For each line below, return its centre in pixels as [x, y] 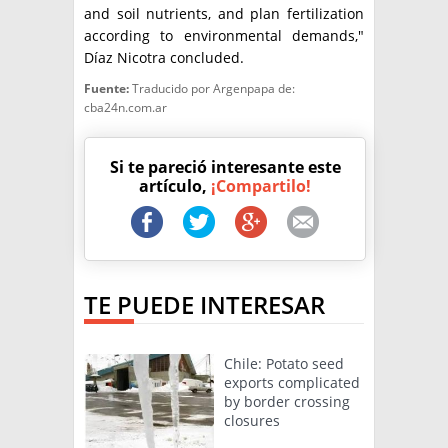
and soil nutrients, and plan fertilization [224, 14]
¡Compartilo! [261, 186]
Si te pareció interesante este [225, 167]
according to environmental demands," [224, 36]
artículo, [175, 186]
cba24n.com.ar [125, 108]
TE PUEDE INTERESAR [204, 305]
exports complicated [292, 383]
